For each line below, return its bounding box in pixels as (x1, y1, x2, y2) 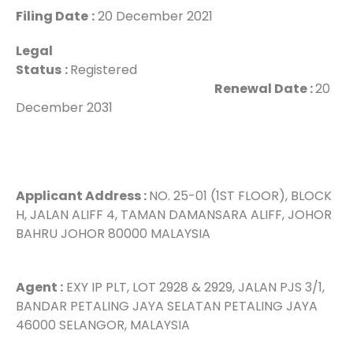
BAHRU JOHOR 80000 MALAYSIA (16, 225, 261, 243)
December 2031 (16, 98, 113, 117)
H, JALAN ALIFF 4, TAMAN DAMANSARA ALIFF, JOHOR (16, 206, 332, 224)
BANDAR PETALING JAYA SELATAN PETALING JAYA (16, 297, 318, 315)
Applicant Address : (16, 187, 149, 205)
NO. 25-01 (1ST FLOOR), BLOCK (149, 187, 332, 205)
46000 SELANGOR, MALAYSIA (16, 316, 190, 334)
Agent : (16, 278, 63, 296)
